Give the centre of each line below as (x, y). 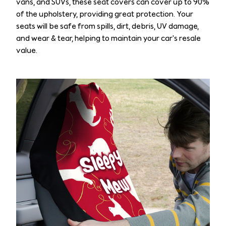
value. (27, 50)
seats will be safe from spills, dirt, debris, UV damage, (107, 26)
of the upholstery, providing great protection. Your (105, 14)
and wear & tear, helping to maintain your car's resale (108, 38)
